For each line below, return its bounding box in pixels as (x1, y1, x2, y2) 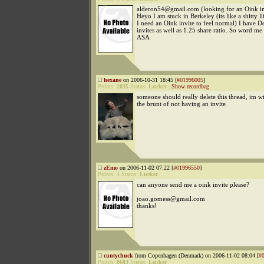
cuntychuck (104, 252, 133, 259)
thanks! (137, 202, 157, 209)
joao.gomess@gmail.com (137, 195, 205, 202)
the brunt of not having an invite (137, 100, 226, 107)
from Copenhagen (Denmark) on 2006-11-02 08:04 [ (133, 252, 259, 259)
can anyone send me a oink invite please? (137, 181, 249, 188)
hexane (104, 77, 121, 83)
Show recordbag (171, 83, 209, 90)
